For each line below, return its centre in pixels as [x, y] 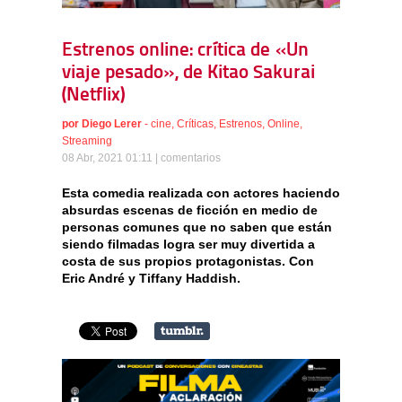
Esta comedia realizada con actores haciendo [201, 193]
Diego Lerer [112, 124]
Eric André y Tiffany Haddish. [151, 279]
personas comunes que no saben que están [197, 227]
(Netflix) [93, 96]
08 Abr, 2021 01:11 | [111, 158]
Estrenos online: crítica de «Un [185, 51]
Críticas [195, 124]
